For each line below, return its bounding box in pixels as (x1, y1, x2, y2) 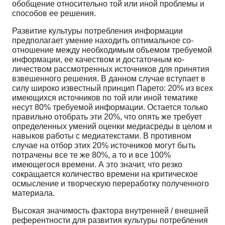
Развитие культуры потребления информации (12, 26, 183, 35)
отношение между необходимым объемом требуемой (12, 45, 212, 54)
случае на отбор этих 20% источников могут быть (12, 141, 195, 150)
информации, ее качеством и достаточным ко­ (12, 55, 184, 64)
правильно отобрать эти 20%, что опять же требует (12, 112, 202, 121)
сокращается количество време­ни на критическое (12, 169, 198, 178)
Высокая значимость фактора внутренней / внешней (12, 206, 208, 215)
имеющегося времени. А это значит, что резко (12, 160, 182, 169)
